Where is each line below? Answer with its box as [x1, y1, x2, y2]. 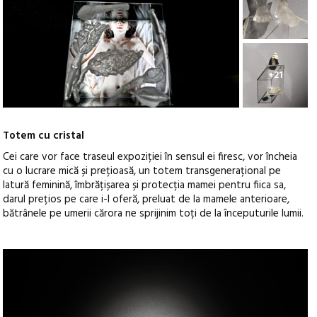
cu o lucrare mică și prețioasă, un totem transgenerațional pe [3, 163, 282, 180]
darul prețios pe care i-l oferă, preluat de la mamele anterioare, [3, 191, 290, 209]
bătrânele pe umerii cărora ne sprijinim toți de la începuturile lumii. [3, 205, 304, 223]
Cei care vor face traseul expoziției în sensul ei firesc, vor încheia [3, 149, 298, 166]
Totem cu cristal [3, 127, 85, 145]
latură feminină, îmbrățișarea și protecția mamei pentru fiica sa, [3, 177, 287, 195]
